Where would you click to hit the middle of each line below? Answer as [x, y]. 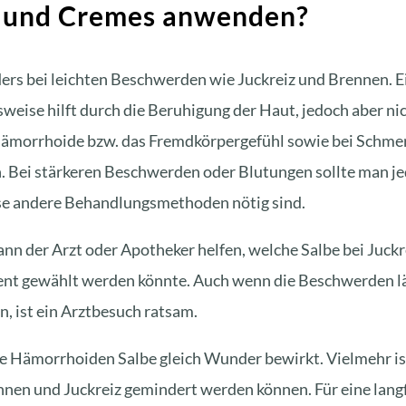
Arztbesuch [101, 310]
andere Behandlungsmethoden [121, 202]
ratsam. [169, 310]
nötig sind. [267, 202]
